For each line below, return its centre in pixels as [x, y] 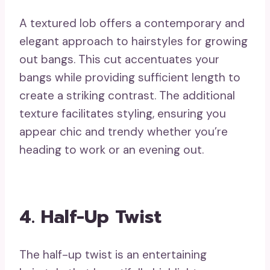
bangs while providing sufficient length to [130, 78]
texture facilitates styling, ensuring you [123, 114]
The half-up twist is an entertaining [113, 255]
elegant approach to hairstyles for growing [133, 42]
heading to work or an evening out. [111, 150]
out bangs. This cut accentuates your [119, 60]
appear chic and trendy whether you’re [124, 132]
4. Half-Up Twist [90, 217]
